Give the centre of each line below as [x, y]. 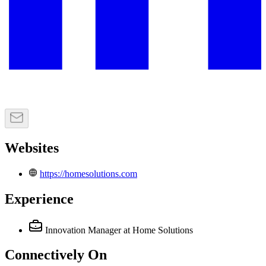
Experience [39, 199]
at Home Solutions [158, 230]
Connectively [45, 255]
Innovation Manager [83, 230]
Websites [32, 148]
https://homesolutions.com [88, 173]
